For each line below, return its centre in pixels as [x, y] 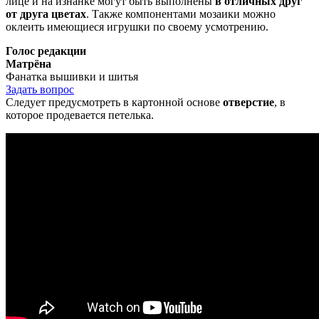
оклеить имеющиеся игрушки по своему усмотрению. [137, 27]
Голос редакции [46, 51]
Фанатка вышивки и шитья [72, 77]
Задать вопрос [40, 90]
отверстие [249, 103]
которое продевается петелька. [80, 115]
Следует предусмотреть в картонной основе [114, 103]
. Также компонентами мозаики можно [181, 14]
